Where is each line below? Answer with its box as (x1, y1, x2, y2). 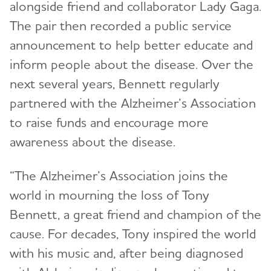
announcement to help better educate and (10, 37, 253, 53)
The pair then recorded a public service (10, 18, 232, 34)
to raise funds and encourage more (10, 114, 209, 131)
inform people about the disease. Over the (10, 56, 253, 73)
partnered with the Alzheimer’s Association (10, 95, 256, 111)
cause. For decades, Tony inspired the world (10, 226, 256, 242)
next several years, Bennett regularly (10, 76, 220, 92)
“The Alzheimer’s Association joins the (10, 168, 228, 184)
